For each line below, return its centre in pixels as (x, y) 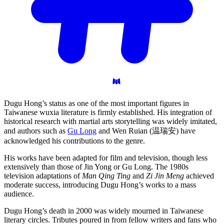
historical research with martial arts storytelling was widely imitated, (110, 121)
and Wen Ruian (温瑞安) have (146, 130)
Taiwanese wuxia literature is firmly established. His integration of (108, 112)
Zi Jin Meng (165, 175)
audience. (19, 193)
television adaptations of (43, 175)
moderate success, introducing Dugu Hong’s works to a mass (100, 184)
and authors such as (36, 130)
